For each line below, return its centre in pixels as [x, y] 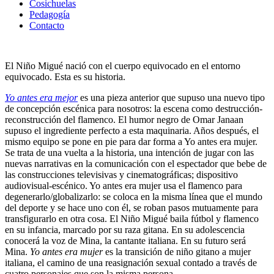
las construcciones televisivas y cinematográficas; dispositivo [121, 174]
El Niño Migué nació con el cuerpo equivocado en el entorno [123, 65]
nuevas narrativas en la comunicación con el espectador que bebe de [136, 163]
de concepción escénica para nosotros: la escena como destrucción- [134, 108]
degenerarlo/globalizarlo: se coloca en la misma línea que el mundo [134, 196]
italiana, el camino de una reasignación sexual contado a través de [131, 262]
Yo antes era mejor [41, 97]
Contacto [47, 25]
